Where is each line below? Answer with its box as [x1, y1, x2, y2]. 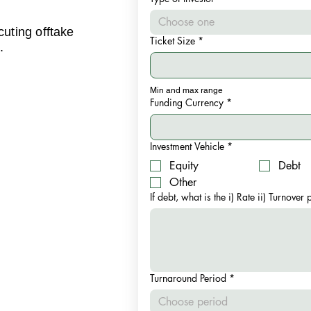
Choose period [158, 294, 228, 309]
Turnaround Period [150, 271, 226, 285]
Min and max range [150, 85, 223, 95]
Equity [169, 158, 199, 173]
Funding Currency [150, 96, 224, 109]
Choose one [158, 15, 215, 29]
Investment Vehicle [150, 140, 224, 153]
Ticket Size [150, 34, 195, 47]
